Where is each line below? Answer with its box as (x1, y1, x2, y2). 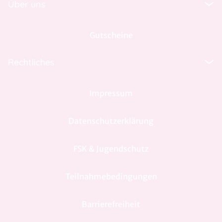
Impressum (89, 88, 133, 98)
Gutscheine (89, 30, 133, 40)
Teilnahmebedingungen (65, 171, 157, 181)
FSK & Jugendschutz (73, 143, 149, 154)
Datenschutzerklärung (68, 115, 154, 126)
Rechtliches (8, 56, 55, 68)
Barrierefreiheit (82, 199, 140, 209)
